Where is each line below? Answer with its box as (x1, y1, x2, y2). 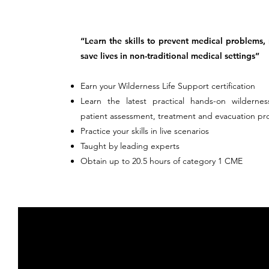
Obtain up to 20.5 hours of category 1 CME (80, 156, 243, 166)
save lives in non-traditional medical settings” (80, 50, 259, 61)
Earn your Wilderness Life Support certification (80, 80, 255, 91)
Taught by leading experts (80, 141, 180, 151)
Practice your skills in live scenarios (80, 125, 209, 136)
